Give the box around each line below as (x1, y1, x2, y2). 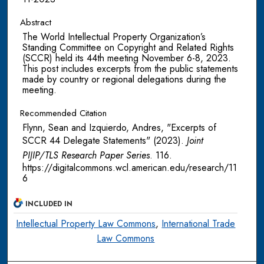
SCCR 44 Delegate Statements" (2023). (22, 134, 187, 148)
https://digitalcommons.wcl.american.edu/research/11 (22, 161, 237, 175)
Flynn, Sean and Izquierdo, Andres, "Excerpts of (22, 121, 216, 135)
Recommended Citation (19, 107, 107, 120)
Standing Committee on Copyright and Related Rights (22, 41, 234, 55)
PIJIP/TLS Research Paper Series (22, 148, 150, 163)
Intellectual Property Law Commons (16, 217, 156, 231)
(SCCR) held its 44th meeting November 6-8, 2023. (22, 51, 231, 65)
